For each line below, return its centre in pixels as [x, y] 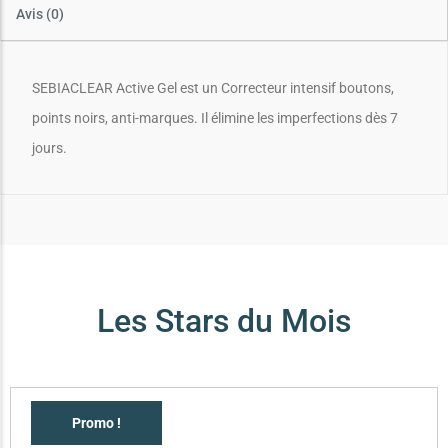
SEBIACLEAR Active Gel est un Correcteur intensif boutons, [213, 87]
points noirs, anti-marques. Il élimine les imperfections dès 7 [215, 117]
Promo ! [97, 422]
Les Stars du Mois [224, 320]
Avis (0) [40, 13]
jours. [49, 147]
